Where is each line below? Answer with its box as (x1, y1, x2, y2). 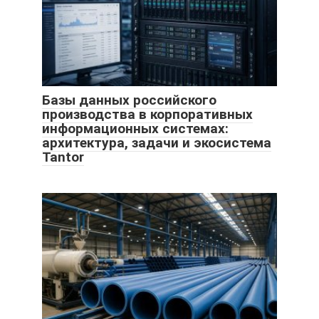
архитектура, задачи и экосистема (42, 135, 271, 151)
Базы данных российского (42, 92, 216, 108)
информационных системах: (42, 120, 229, 137)
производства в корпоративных (42, 106, 253, 122)
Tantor (42, 149, 84, 165)
